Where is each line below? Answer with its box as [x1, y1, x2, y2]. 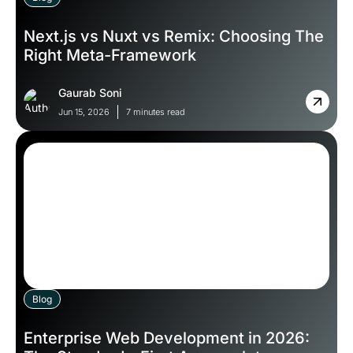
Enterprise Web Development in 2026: [24, 329, 310, 348]
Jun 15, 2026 [58, 106, 110, 118]
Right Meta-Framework [24, 46, 196, 65]
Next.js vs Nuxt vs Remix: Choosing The [24, 27, 324, 46]
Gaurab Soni [58, 86, 122, 100]
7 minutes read [126, 106, 185, 118]
